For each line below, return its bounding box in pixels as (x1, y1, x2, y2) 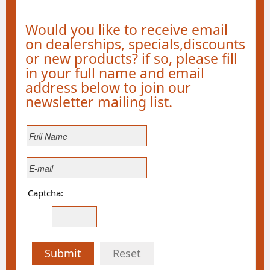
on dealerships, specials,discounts (25, 34, 245, 54)
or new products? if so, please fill (25, 49, 237, 68)
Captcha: (28, 187, 63, 199)
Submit (45, 246, 81, 260)
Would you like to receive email (25, 20, 228, 39)
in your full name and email (25, 63, 204, 83)
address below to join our (25, 78, 191, 97)
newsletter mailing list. (25, 92, 172, 111)
